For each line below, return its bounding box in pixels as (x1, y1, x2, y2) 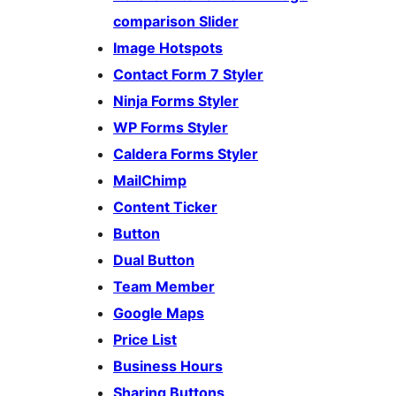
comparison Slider (113, 12, 239, 31)
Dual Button (113, 251, 194, 270)
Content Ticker (113, 198, 217, 217)
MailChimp (113, 171, 187, 190)
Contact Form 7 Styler (113, 65, 263, 84)
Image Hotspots (113, 39, 223, 57)
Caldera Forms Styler (113, 145, 258, 164)
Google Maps (113, 304, 204, 323)
